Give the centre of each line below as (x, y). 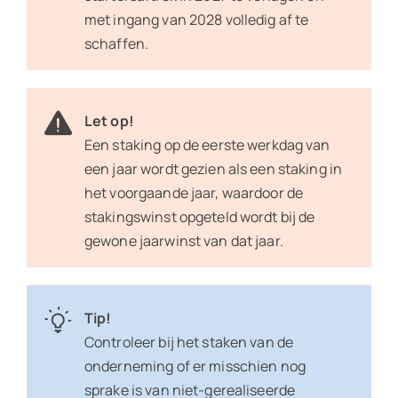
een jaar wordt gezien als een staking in (213, 169)
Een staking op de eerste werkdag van (207, 145)
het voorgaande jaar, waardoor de (194, 193)
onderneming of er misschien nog (195, 366)
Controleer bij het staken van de (189, 342)
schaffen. (118, 44)
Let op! (109, 121)
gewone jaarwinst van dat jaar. (185, 241)
